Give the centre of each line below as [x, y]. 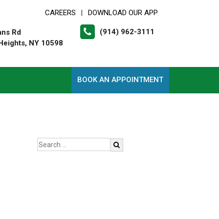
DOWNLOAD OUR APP [123, 13]
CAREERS [60, 13]
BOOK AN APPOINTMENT [120, 80]
